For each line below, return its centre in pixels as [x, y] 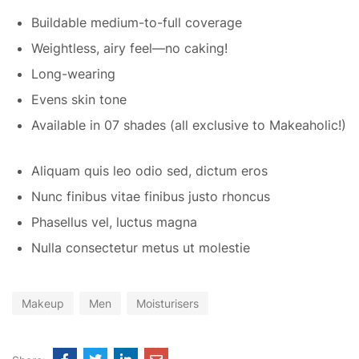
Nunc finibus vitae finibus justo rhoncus [151, 196]
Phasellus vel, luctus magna [114, 222]
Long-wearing [73, 73]
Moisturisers [167, 303]
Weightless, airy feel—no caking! [129, 48]
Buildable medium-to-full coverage [137, 22]
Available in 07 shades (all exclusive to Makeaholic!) [189, 125]
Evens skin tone [79, 99]
